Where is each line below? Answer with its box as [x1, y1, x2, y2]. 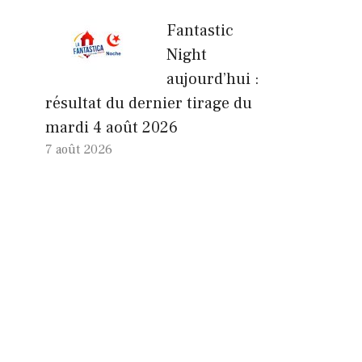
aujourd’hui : [166, 68, 259, 90]
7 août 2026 [45, 141, 112, 158]
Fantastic [166, 19, 234, 41]
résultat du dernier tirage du [45, 92, 252, 114]
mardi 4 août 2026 [45, 116, 178, 138]
